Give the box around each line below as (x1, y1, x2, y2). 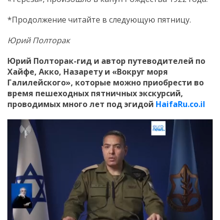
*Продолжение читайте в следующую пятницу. (7, 14, 191, 25)
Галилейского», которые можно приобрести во (7, 77, 204, 88)
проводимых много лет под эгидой (7, 98, 156, 110)
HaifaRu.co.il (156, 98, 205, 110)
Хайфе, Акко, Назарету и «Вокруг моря (7, 66, 168, 77)
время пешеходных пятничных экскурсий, (7, 87, 183, 99)
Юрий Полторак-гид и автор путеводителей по (7, 55, 205, 66)
